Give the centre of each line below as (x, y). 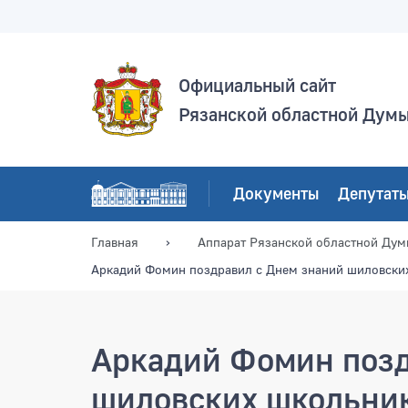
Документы (276, 193)
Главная (115, 241)
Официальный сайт (257, 85)
